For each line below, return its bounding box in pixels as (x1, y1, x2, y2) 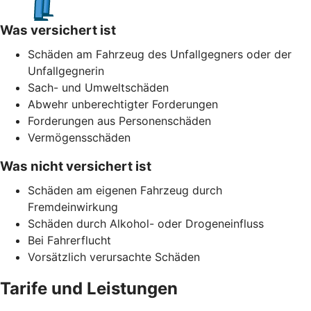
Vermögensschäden (28, 130, 131, 144)
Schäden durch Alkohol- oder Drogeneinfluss (28, 216, 264, 230)
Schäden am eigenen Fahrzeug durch (28, 183, 222, 197)
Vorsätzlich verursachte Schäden (28, 249, 200, 264)
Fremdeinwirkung (28, 199, 118, 214)
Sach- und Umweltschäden (28, 80, 169, 94)
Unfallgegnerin (28, 63, 104, 78)
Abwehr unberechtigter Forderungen (28, 96, 218, 111)
